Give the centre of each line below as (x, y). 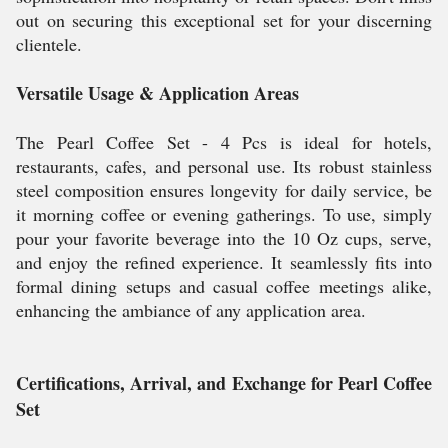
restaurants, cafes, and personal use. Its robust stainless (224, 166)
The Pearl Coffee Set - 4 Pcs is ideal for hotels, (224, 142)
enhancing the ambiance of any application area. (191, 310)
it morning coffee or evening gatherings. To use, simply (224, 214)
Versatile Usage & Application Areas (157, 93)
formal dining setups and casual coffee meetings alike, (224, 286)
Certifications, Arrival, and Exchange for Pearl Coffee (224, 383)
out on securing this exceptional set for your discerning (224, 20)
